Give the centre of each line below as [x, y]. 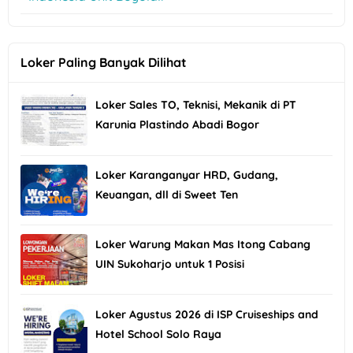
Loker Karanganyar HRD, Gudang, [187, 175]
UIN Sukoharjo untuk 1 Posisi [170, 264]
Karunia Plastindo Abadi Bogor [177, 125]
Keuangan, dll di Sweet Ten [167, 194]
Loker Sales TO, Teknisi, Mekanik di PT [196, 105]
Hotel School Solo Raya [158, 334]
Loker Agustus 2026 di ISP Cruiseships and [207, 314]
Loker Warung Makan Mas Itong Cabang [203, 245]
